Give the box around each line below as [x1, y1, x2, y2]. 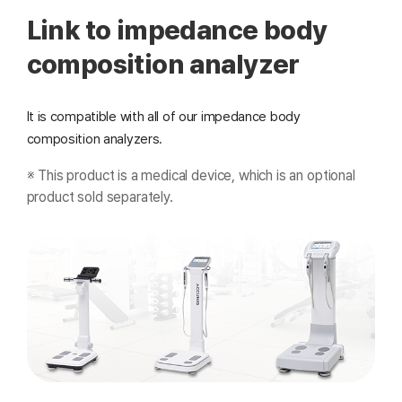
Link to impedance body [26, 13, 328, 46]
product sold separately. [26, 188, 173, 205]
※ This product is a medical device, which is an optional [26, 166, 355, 184]
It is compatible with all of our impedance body [26, 109, 301, 126]
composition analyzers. [26, 131, 163, 148]
